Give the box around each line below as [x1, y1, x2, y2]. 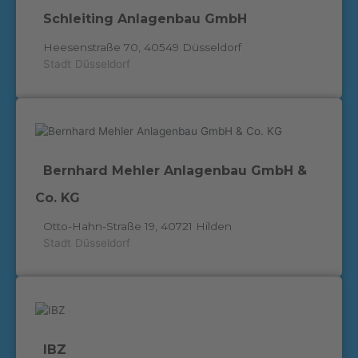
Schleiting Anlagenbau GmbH [42, 10, 247, 26]
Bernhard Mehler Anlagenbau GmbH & [42, 162, 307, 178]
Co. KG [34, 189, 80, 205]
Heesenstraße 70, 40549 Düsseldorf [42, 40, 241, 54]
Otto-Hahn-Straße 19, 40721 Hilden [42, 219, 232, 233]
